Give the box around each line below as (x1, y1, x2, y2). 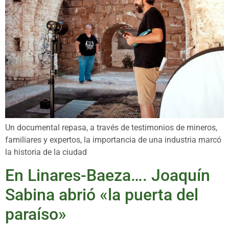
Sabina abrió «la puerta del (5, 185, 198, 205)
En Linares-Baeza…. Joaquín (5, 166, 210, 186)
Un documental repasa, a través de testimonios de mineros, (5, 122, 217, 132)
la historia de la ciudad (5, 147, 87, 157)
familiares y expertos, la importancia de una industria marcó (5, 134, 221, 145)
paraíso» (5, 204, 66, 224)
